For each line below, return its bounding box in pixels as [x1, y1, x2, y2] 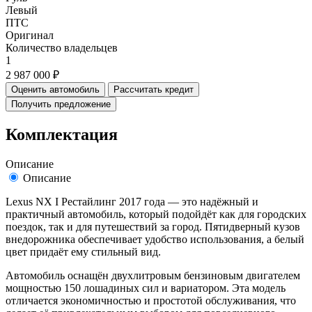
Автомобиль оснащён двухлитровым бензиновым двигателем [6, 269, 300, 281]
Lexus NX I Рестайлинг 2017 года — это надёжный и [6, 195, 258, 208]
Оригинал [6, 29, 54, 41]
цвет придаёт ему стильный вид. [6, 245, 161, 258]
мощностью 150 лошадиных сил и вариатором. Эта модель [6, 281, 286, 294]
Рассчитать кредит [114, 84, 194, 95]
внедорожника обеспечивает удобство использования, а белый [6, 233, 304, 245]
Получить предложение [11, 98, 111, 109]
